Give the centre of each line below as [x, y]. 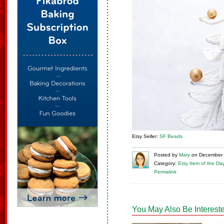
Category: [165, 163]
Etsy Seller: [146, 136]
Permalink [165, 172]
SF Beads [171, 136]
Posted [162, 155]
